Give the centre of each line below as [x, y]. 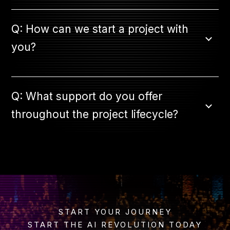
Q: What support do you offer [87, 96]
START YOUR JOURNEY [115, 212]
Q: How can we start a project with [100, 29]
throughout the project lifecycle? [95, 114]
